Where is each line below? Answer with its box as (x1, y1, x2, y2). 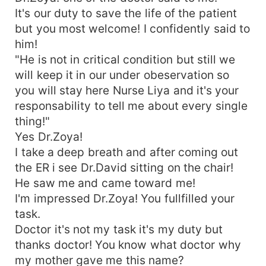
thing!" (15, 113, 50, 128)
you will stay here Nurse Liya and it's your (15, 83, 239, 97)
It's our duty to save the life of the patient (15, 5, 237, 20)
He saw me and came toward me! (15, 175, 195, 190)
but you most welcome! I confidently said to (15, 21, 251, 36)
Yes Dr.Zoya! (15, 129, 83, 144)
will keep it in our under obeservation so (15, 67, 230, 82)
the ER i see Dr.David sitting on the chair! (15, 160, 234, 175)
